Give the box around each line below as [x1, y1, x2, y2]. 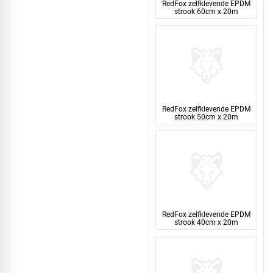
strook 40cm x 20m [174, 217, 238, 227]
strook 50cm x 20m [174, 112, 238, 121]
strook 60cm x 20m [174, 6, 238, 16]
